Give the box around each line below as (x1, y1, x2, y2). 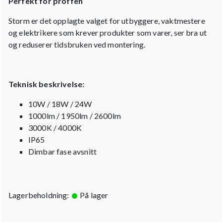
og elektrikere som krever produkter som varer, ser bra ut (8, 27, 207, 37)
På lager (78, 190, 109, 200)
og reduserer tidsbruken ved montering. (8, 39, 146, 49)
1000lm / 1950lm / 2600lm (28, 111, 121, 120)
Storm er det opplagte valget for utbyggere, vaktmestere (8, 15, 205, 25)
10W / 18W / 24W (28, 99, 92, 109)
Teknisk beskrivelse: (8, 79, 85, 89)
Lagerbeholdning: (8, 190, 71, 200)
